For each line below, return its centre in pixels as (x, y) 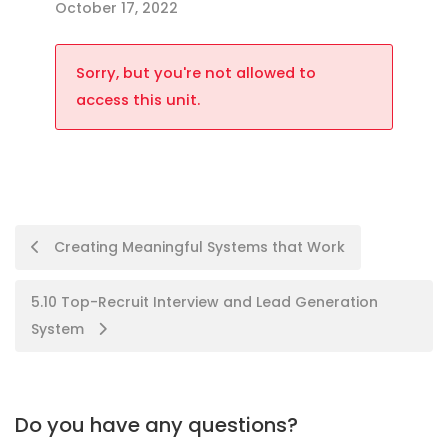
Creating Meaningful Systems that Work (197, 247)
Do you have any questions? (156, 425)
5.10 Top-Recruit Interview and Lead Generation (204, 302)
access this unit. (138, 100)
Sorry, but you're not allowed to (196, 73)
